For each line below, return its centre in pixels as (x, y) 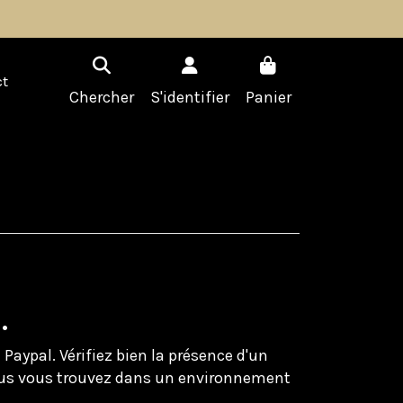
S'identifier (189, 98)
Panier (268, 98)
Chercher (101, 98)
